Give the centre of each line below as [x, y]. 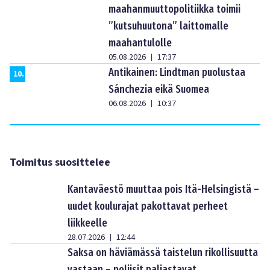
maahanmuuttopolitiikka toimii [174, 9]
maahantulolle [140, 43]
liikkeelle [87, 223]
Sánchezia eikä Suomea [159, 89]
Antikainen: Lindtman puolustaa [177, 73]
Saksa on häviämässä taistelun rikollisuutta [163, 253]
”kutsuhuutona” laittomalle [168, 26]
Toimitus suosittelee [60, 163]
